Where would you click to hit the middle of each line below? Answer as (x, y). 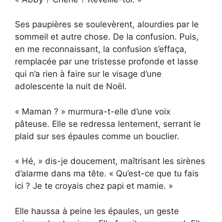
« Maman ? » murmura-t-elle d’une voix (93, 111)
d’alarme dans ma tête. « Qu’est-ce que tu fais (107, 174)
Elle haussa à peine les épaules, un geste (97, 211)
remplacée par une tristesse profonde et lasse (107, 62)
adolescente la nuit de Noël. (71, 86)
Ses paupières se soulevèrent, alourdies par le (107, 25)
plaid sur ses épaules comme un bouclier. (97, 136)
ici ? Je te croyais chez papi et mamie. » (94, 186)
